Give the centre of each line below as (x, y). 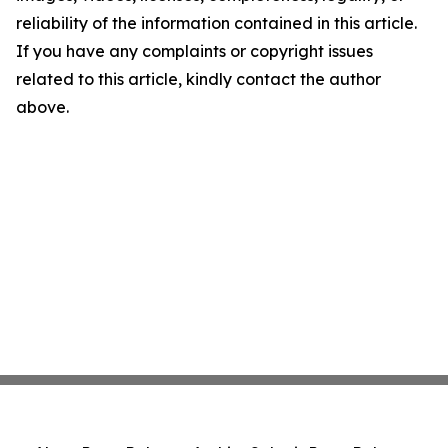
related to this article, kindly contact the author (198, 79)
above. (42, 107)
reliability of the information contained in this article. (216, 23)
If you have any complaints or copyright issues (194, 51)
